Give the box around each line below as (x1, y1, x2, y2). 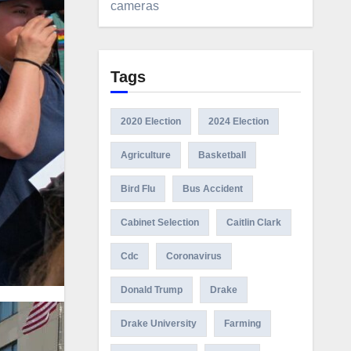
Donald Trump (120, 284, 183, 295)
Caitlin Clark (226, 217, 281, 228)
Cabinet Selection (120, 217, 199, 228)
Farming (223, 318, 261, 329)
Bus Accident (182, 183, 243, 194)
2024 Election (208, 116, 269, 127)
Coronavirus (165, 251, 222, 262)
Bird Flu (120, 183, 155, 194)
